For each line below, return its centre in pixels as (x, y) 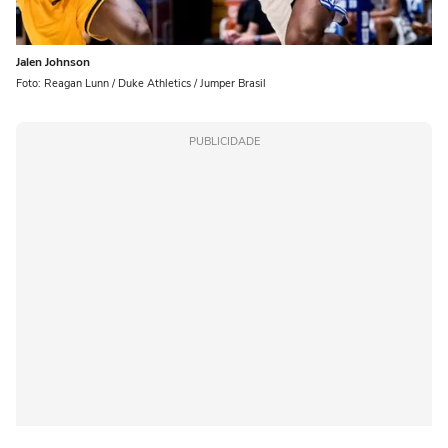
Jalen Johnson (53, 62)
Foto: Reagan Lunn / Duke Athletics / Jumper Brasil (141, 84)
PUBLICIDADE (224, 142)
